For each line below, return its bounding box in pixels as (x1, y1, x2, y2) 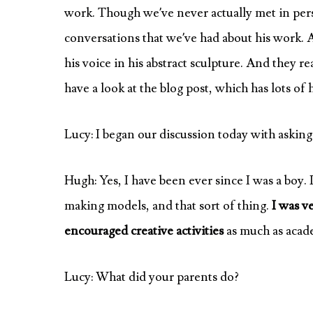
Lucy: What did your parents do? (64, 269, 239, 285)
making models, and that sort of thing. (64, 198, 272, 214)
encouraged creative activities (64, 223, 224, 239)
